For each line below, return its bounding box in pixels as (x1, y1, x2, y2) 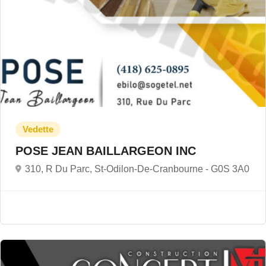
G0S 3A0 (211, 164, 249, 174)
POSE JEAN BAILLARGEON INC (15, 144, 199, 157)
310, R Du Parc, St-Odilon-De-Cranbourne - (25, 164, 211, 174)
